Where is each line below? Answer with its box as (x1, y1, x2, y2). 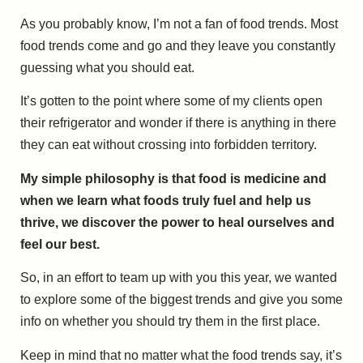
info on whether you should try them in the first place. (20, 314, 320, 329)
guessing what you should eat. (20, 61, 194, 75)
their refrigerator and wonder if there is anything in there (20, 116, 336, 130)
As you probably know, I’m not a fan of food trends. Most (20, 17, 338, 31)
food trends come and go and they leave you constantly (20, 39, 335, 53)
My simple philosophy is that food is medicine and (20, 171, 327, 186)
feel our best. (20, 237, 100, 251)
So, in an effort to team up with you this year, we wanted (20, 271, 337, 285)
